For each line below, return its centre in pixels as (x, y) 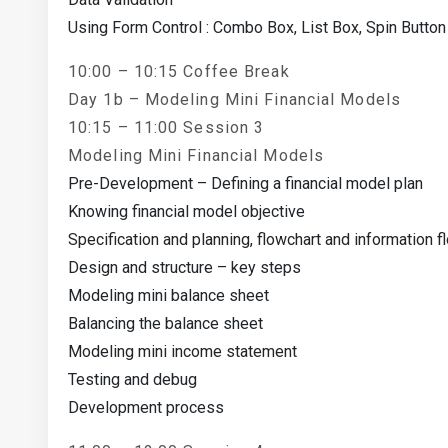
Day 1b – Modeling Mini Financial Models (234, 99)
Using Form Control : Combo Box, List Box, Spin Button (257, 27)
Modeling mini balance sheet (168, 295)
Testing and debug (132, 379)
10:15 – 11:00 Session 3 (166, 127)
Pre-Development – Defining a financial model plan (245, 183)
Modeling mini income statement (182, 351)
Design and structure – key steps (184, 267)
